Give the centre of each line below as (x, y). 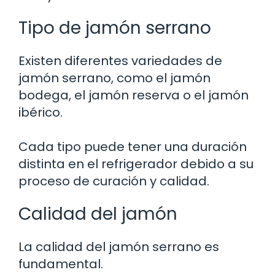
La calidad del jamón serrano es (119, 246)
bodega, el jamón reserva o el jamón (134, 95)
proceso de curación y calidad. (114, 181)
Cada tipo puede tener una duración (133, 146)
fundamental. (61, 264)
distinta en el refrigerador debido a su (136, 164)
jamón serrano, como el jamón (114, 78)
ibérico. (41, 112)
